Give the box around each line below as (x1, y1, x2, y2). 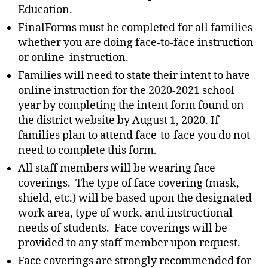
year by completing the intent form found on (18, 99, 244, 112)
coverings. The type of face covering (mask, (18, 176, 239, 190)
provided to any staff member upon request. (18, 236, 240, 250)
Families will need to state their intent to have (18, 69, 250, 83)
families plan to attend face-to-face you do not (18, 129, 250, 142)
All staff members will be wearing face (18, 162, 215, 175)
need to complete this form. (18, 144, 157, 157)
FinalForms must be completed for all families (18, 21, 252, 35)
